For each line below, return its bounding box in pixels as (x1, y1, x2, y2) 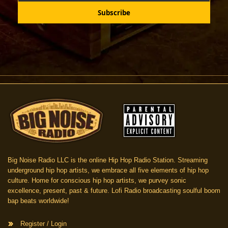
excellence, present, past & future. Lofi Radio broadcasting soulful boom (8, 187, 220, 195)
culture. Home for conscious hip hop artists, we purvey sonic (8, 177, 186, 185)
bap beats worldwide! (8, 197, 69, 205)
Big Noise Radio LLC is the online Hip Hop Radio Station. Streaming (8, 156, 208, 164)
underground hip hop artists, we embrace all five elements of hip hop (8, 166, 209, 175)
